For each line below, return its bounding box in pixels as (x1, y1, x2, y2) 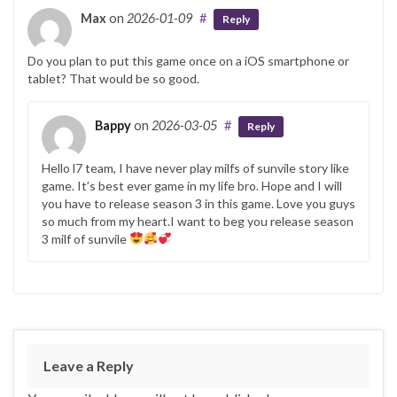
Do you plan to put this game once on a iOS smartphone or (27, 52, 349, 68)
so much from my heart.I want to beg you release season (42, 213, 354, 229)
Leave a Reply (43, 356, 134, 374)
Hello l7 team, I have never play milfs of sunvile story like (42, 160, 349, 175)
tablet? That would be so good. (27, 70, 199, 86)
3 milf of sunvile (42, 230, 129, 246)
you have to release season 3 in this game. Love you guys (42, 195, 355, 211)
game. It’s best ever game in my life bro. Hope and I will (42, 177, 342, 193)
